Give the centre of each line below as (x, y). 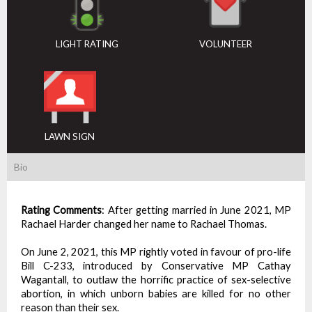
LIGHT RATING (87, 44)
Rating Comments (62, 210)
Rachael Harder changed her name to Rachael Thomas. (144, 224)
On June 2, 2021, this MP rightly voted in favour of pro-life (156, 252)
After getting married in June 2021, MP (199, 210)
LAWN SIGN (70, 136)
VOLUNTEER (225, 44)
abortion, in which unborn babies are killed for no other (156, 294)
